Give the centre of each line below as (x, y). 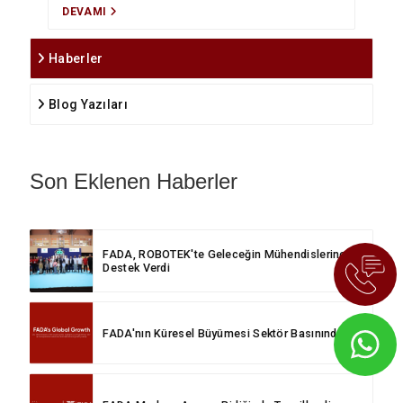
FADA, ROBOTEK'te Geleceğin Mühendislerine (224, 254)
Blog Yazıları (86, 104)
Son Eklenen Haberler (134, 181)
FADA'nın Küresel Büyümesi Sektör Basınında (224, 333)
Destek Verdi (137, 268)
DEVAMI (86, 12)
